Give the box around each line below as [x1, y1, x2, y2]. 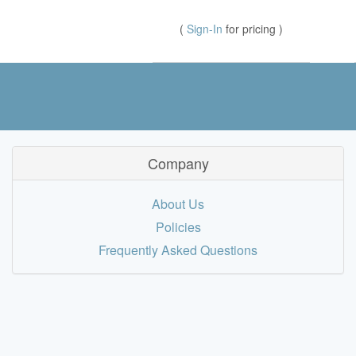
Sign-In [187, 21, 226, 37]
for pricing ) [226, 21, 283, 37]
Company [147, 153, 209, 174]
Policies [155, 218, 201, 237]
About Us [152, 195, 204, 214]
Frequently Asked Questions [99, 241, 257, 260]
